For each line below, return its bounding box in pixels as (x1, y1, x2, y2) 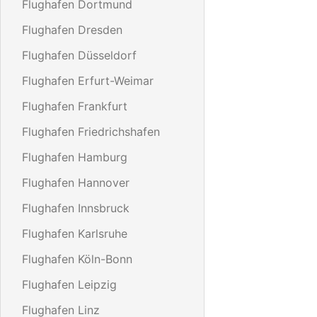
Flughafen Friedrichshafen (22, 124, 160, 139)
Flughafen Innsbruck (22, 200, 129, 215)
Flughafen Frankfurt (22, 98, 127, 113)
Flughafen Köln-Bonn (22, 251, 132, 266)
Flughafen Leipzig (22, 277, 117, 292)
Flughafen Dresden (22, 22, 122, 37)
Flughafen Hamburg (22, 149, 127, 164)
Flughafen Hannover (22, 175, 129, 190)
